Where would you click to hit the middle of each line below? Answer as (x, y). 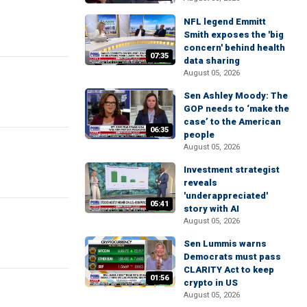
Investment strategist (232, 169)
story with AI (211, 208)
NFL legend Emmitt (225, 21)
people (199, 134)
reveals (200, 182)
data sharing (212, 60)
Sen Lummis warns (225, 243)
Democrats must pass (232, 256)
